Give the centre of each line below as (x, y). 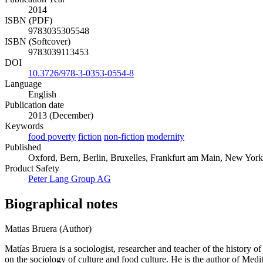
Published (23, 147)
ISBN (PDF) (28, 21)
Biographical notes (61, 203)
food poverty (52, 137)
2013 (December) (61, 116)
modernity (166, 137)
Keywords (24, 126)
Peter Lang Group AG (70, 179)
